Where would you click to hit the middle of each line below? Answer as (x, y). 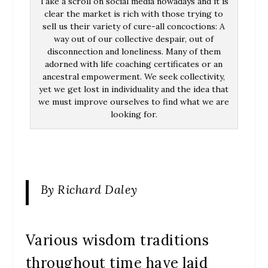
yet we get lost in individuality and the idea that (134, 89)
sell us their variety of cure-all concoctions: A (134, 26)
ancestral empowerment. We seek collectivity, (134, 77)
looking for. (134, 114)
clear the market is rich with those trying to (134, 14)
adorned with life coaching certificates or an (134, 64)
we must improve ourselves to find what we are (134, 102)
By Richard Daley (89, 189)
